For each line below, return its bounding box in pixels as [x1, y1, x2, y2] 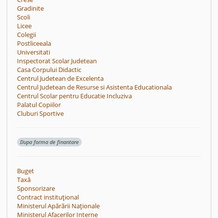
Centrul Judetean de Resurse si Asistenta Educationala [17, 83, 172, 91]
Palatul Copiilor [17, 100, 61, 109]
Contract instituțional [17, 193, 79, 201]
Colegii [17, 30, 36, 39]
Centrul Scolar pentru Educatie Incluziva [17, 91, 132, 100]
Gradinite [17, 4, 44, 13]
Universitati [17, 48, 50, 56]
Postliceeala [17, 39, 51, 48]
